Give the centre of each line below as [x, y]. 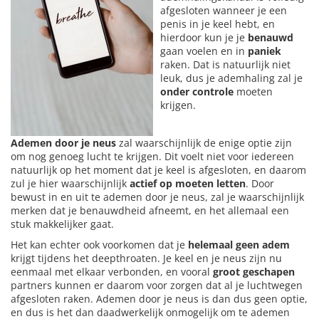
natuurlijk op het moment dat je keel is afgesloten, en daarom [158, 170]
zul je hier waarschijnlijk [69, 184]
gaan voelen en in [204, 51]
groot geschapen [254, 272]
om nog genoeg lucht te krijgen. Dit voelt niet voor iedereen [152, 157]
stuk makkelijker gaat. [62, 224]
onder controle [198, 92]
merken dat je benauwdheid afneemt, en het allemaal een [150, 211]
